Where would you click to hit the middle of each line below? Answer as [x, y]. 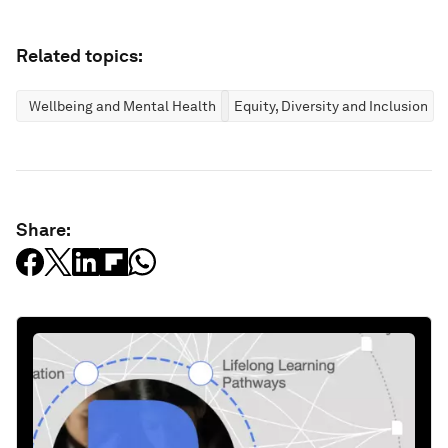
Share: [43, 229]
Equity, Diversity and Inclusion [331, 105]
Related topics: [79, 55]
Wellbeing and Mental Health [122, 105]
